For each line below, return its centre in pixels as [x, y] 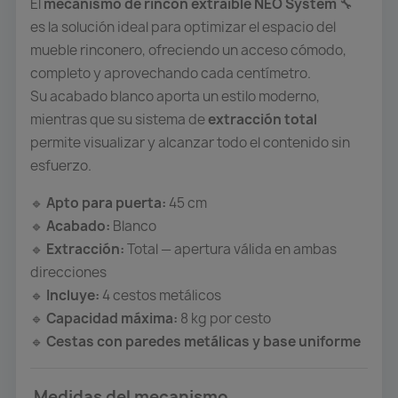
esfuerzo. [62, 165]
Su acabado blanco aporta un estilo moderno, [175, 96]
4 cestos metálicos [162, 295]
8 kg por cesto [224, 318]
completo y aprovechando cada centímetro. [171, 73]
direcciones [68, 272]
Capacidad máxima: [112, 318]
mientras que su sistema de [119, 119]
